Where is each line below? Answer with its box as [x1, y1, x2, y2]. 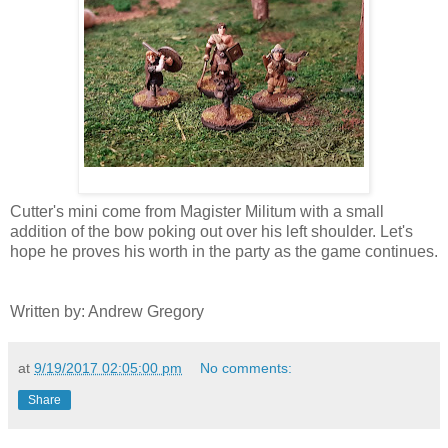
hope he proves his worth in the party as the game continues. [10, 243, 438, 261]
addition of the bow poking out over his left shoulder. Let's [10, 223, 413, 241]
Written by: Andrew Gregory [10, 303, 204, 321]
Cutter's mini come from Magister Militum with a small [10, 203, 384, 221]
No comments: [200, 360, 293, 377]
